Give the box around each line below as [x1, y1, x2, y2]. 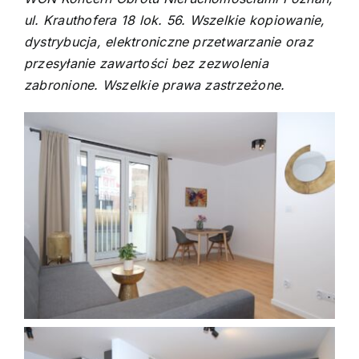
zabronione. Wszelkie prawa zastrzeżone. [23, 77, 285, 94]
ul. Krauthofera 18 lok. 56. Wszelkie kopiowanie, [23, 12, 325, 29]
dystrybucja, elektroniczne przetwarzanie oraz [23, 34, 313, 50]
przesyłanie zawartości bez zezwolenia [23, 55, 268, 72]
